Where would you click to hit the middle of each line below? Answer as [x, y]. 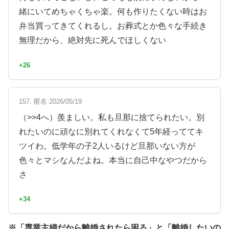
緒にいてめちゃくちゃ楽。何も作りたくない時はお [113, 12]
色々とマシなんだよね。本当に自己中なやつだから [113, 160]
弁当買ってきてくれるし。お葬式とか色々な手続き [113, 26]
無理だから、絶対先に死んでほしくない [93, 40]
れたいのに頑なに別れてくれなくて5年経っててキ [111, 131]
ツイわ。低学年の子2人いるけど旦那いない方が [107, 146]
